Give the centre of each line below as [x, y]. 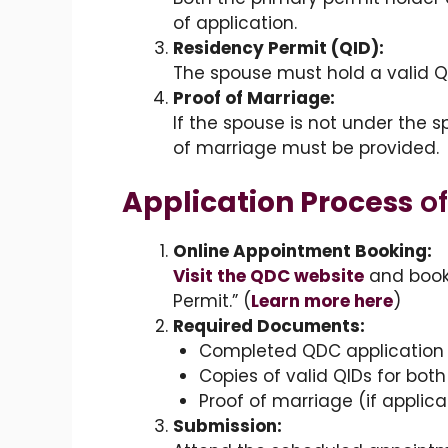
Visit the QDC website [268, 276]
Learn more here [322, 301]
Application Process [267, 203]
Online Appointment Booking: [302, 251]
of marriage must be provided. [306, 147]
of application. [235, 22]
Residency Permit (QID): [278, 47]
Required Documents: [269, 326]
